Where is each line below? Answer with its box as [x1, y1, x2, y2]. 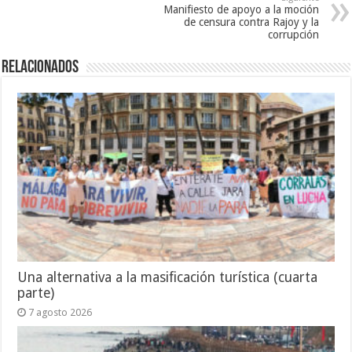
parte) [17, 284, 55, 301]
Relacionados [2, 59, 79, 77]
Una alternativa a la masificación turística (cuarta [17, 269, 318, 285]
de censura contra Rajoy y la [183, 16, 319, 28]
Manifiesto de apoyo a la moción [163, 3, 319, 16]
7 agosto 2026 [28, 306, 93, 318]
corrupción [267, 28, 319, 41]
